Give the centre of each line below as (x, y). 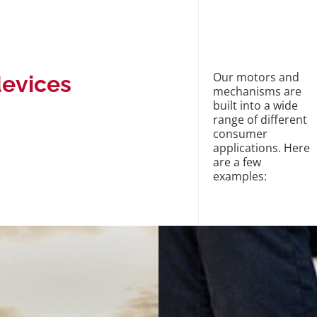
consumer (240, 134)
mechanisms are (257, 92)
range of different (260, 120)
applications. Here (261, 148)
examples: (240, 177)
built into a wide (255, 106)
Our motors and (256, 77)
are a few (237, 162)
